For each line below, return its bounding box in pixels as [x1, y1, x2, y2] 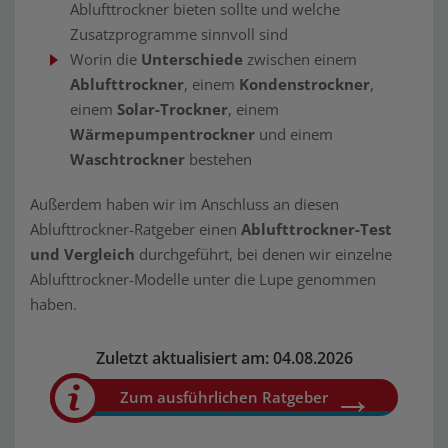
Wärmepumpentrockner [70, 124, 255, 145]
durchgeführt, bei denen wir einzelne [135, 244, 392, 265]
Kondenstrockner [239, 74, 370, 95]
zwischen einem [243, 49, 357, 70]
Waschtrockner [70, 149, 185, 170]
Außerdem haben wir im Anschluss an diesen [30, 194, 339, 215]
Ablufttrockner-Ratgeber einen [30, 219, 241, 240]
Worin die [70, 49, 141, 70]
